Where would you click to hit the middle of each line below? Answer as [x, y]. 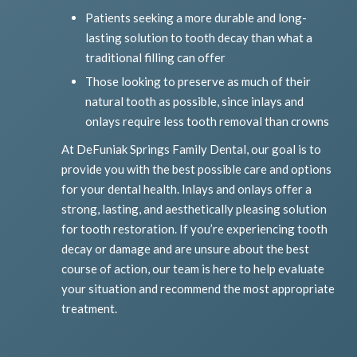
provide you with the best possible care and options [197, 169]
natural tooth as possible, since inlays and [195, 102]
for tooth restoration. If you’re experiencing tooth [195, 229]
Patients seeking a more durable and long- [196, 18]
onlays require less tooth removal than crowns [208, 122]
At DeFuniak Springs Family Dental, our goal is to [192, 149]
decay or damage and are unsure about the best [186, 249]
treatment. [90, 309]
